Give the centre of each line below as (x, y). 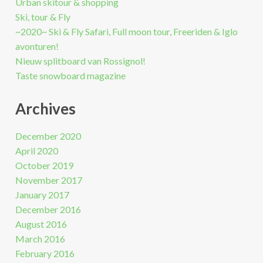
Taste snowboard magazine (70, 76)
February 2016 (45, 254)
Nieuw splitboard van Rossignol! (80, 61)
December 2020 (48, 136)
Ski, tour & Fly (43, 17)
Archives (45, 109)
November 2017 (48, 180)
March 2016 (40, 239)
